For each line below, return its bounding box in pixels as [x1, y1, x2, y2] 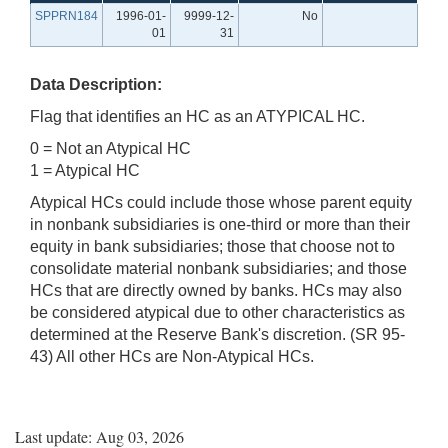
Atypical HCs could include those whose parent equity [30, 193, 412, 211]
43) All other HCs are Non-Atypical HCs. [30, 347, 314, 365]
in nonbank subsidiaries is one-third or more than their [30, 215, 410, 233]
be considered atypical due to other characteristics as [30, 303, 405, 321]
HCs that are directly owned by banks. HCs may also [30, 281, 402, 299]
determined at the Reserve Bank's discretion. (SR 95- [30, 325, 405, 343]
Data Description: [30, 75, 162, 93]
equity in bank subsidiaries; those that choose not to [30, 237, 395, 255]
